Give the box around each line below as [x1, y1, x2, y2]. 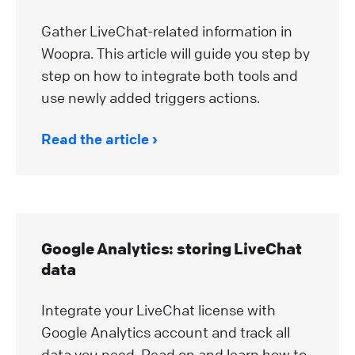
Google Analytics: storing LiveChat [41, 238, 302, 258]
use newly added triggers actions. [41, 88, 260, 106]
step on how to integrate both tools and [41, 66, 298, 84]
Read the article [41, 129, 149, 147]
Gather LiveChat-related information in [41, 21, 292, 40]
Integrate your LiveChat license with [41, 300, 276, 319]
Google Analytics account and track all [41, 323, 290, 341]
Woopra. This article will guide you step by [41, 44, 310, 62]
